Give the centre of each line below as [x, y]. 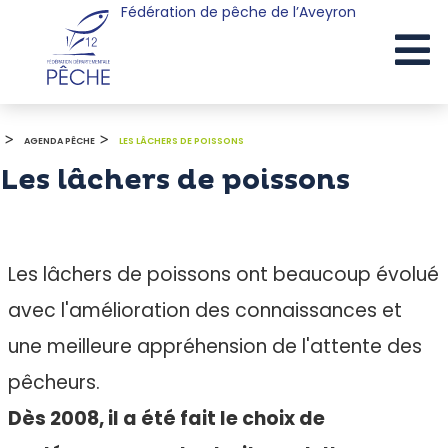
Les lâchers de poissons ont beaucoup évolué [223, 275]
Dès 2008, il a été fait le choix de [166, 419]
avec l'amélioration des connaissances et [205, 311]
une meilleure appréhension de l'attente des [215, 347]
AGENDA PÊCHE [59, 141]
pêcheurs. [54, 383]
